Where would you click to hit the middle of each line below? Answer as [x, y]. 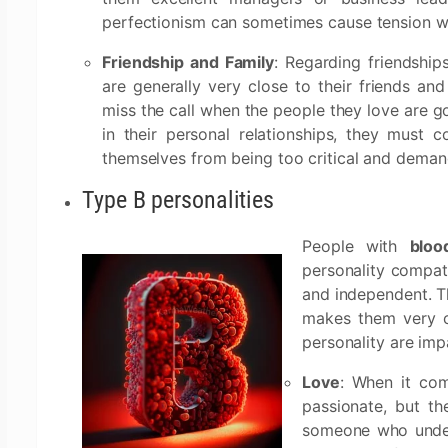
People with [356, 246]
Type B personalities [178, 200]
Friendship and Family [188, 62]
